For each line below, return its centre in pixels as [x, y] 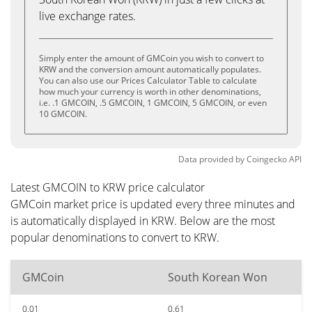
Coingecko [267, 159]
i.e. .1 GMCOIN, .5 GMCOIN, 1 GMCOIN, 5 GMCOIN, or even [153, 103]
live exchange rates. [87, 16]
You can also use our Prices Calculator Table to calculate [148, 80]
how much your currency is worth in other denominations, [150, 92]
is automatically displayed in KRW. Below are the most [143, 221]
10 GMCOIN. [63, 114]
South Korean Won [218, 277]
